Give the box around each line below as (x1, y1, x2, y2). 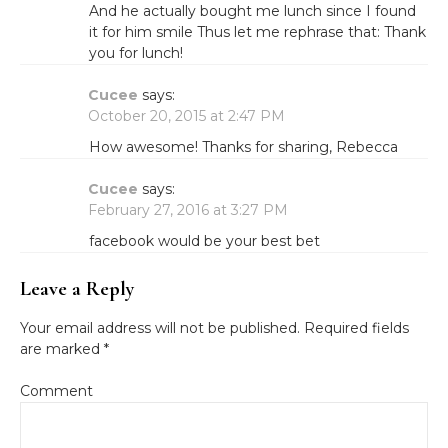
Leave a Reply (20, 277, 134, 302)
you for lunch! (89, 44, 183, 63)
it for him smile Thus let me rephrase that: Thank (89, 23, 426, 42)
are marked (20, 340, 104, 359)
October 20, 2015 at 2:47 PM (88, 107, 285, 126)
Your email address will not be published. (20, 319, 300, 338)
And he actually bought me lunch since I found (89, 2, 416, 21)
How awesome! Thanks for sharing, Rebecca (89, 138, 398, 157)
